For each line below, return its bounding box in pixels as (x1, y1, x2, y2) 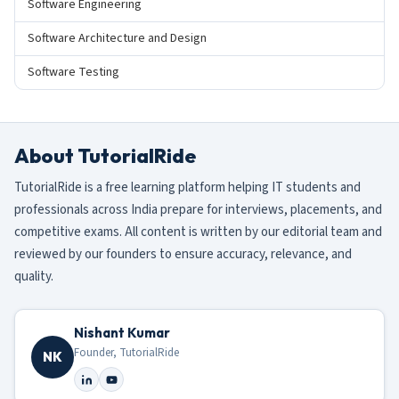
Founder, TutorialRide (74, 345, 179, 362)
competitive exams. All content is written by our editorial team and (14, 223, 382, 242)
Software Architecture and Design (28, 29, 207, 48)
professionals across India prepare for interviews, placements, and (14, 200, 382, 220)
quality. (14, 267, 53, 287)
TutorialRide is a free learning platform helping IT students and (14, 178, 361, 198)
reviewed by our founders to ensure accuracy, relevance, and (14, 245, 352, 265)
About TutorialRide (14, 143, 196, 169)
